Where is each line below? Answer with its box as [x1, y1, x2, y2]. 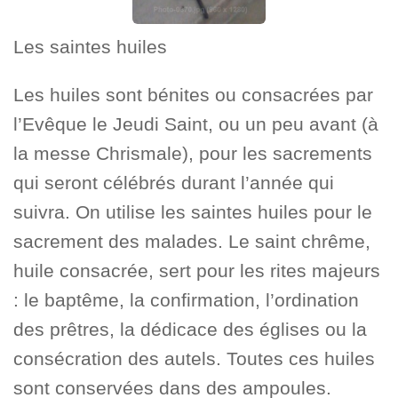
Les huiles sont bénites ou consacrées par [13, 84, 373, 105]
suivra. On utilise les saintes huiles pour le [13, 201, 372, 222]
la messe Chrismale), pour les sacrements [13, 142, 372, 163]
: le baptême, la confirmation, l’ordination [13, 289, 359, 310]
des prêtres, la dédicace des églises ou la [13, 318, 367, 339]
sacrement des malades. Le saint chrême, [13, 230, 370, 251]
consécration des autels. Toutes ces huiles [13, 347, 375, 369]
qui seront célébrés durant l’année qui [13, 171, 334, 193]
